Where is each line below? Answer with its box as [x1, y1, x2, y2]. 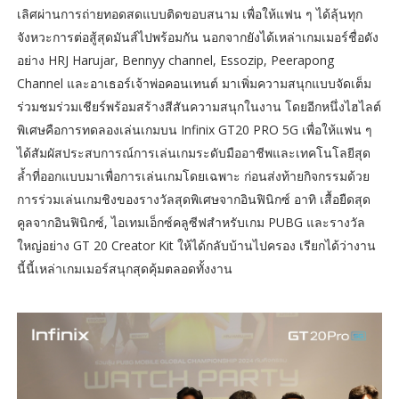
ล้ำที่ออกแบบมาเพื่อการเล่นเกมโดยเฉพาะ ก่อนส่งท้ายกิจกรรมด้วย [16, 167, 370, 184]
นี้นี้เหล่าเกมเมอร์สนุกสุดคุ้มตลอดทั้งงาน [16, 259, 232, 277]
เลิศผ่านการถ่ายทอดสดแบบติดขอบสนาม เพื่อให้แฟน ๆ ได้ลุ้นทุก [16, 4, 362, 22]
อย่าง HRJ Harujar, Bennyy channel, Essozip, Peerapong [16, 51, 334, 69]
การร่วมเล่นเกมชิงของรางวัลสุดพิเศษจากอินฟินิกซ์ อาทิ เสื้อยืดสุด [16, 190, 370, 208]
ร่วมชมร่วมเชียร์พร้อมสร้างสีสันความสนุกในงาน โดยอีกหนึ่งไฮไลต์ [16, 97, 381, 115]
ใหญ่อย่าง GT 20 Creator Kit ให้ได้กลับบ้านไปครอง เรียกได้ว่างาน [16, 236, 376, 254]
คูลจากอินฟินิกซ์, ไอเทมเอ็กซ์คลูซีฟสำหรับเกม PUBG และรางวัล [16, 213, 365, 231]
